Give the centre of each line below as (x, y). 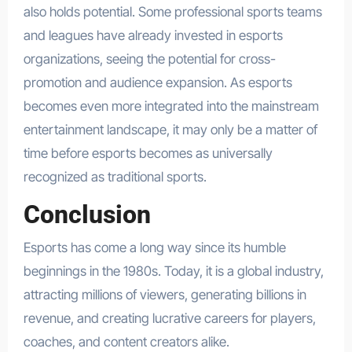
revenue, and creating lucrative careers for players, (169, 319)
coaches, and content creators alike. (126, 342)
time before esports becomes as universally (148, 153)
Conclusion (87, 214)
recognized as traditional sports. (115, 176)
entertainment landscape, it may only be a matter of (170, 129)
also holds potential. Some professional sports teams (172, 11)
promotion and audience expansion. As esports (158, 82)
